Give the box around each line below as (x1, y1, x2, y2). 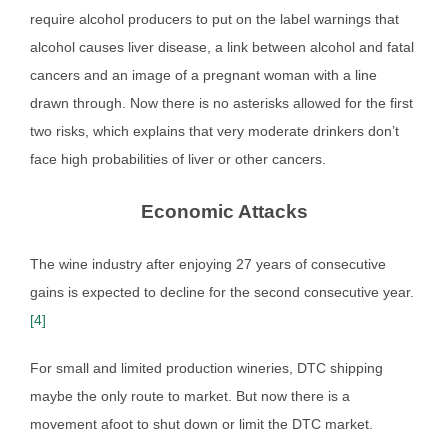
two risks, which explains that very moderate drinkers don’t (30, 122, 399, 139)
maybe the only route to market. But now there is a (30, 387, 350, 404)
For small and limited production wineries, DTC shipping (30, 359, 383, 376)
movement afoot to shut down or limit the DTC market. (30, 415, 373, 432)
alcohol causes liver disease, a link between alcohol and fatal (30, 38, 414, 55)
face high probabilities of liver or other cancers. (30, 150, 326, 167)
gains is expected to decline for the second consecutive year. (30, 283, 414, 300)
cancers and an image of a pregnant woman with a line (30, 66, 377, 83)
